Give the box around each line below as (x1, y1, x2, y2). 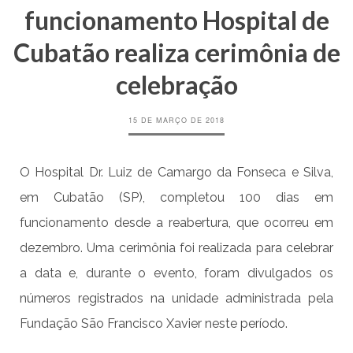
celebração (115, 69, 238, 101)
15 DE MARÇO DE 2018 (128, 115, 225, 126)
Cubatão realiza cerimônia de (13, 37, 340, 69)
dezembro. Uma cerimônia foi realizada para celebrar (20, 240, 333, 256)
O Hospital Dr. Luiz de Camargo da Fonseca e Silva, (20, 165, 333, 180)
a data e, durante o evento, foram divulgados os (20, 266, 333, 281)
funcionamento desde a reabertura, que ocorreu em (20, 215, 333, 231)
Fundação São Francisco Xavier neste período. (20, 316, 288, 332)
